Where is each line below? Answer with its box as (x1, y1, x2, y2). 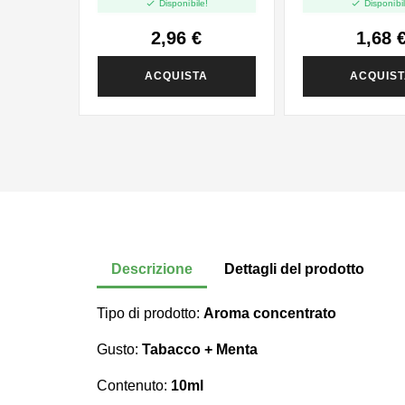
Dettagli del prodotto (224, 261, 365, 278)
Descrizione (111, 261, 193, 278)
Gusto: (97, 342, 142, 358)
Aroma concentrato (203, 306, 336, 322)
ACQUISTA (145, 70, 209, 83)
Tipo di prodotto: (97, 306, 203, 322)
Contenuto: (97, 378, 171, 394)
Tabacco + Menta (142, 342, 258, 358)
